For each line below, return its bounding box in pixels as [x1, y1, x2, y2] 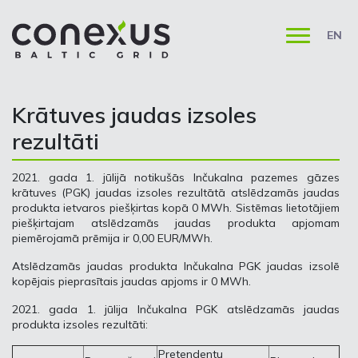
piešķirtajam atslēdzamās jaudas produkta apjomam [12, 216, 340, 230]
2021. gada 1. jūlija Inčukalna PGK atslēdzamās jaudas [12, 302, 340, 316]
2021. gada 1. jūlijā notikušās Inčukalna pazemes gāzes [12, 170, 340, 185]
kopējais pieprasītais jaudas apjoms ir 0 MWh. [12, 274, 251, 288]
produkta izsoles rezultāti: [12, 317, 148, 332]
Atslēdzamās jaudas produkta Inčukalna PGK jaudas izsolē [12, 259, 340, 273]
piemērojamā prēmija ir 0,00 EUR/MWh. [12, 231, 213, 245]
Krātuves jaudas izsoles [12, 101, 257, 129]
